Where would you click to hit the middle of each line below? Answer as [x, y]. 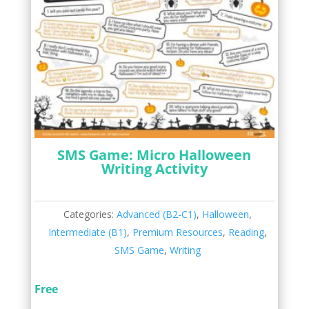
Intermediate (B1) [88, 232]
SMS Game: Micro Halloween [154, 154]
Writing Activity [154, 168]
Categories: [90, 214]
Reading [247, 232]
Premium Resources [178, 232]
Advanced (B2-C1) [157, 214]
